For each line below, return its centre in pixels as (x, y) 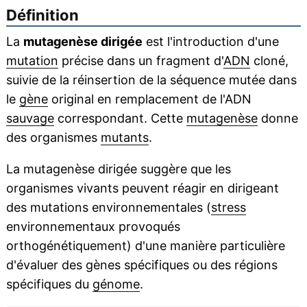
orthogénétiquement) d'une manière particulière (145, 246)
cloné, (269, 61)
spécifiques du (49, 284)
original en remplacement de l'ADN (149, 99)
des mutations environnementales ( (108, 208)
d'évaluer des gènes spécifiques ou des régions (142, 265)
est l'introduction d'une (210, 42)
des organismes (53, 138)
